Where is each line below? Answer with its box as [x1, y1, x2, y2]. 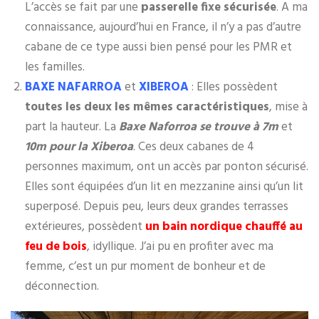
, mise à [269, 97, 308, 117]
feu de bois [25, 236, 87, 256]
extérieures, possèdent [25, 216, 145, 236]
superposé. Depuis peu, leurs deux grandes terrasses [25, 197, 288, 216]
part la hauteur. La [25, 117, 119, 137]
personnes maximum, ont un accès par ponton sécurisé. [25, 157, 308, 177]
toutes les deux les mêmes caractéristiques [25, 97, 269, 117]
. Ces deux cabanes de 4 [133, 137, 254, 157]
